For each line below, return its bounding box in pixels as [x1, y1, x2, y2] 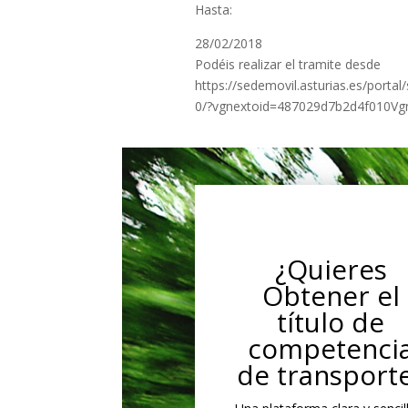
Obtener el [261, 277, 400, 314]
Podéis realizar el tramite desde [194, 56, 381, 74]
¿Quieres [274, 250, 387, 288]
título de [277, 303, 385, 341]
